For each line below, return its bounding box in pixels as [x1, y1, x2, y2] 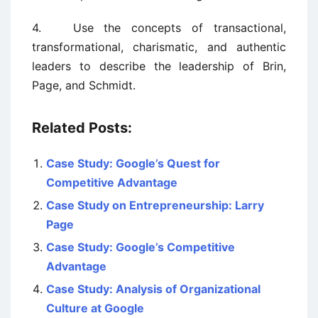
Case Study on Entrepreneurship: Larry [46, 197, 264, 212]
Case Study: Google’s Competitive [46, 239, 235, 254]
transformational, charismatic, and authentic [32, 39, 286, 54]
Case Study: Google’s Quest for [46, 155, 220, 170]
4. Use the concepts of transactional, [32, 20, 286, 35]
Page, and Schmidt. [32, 77, 136, 92]
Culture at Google [46, 300, 144, 315]
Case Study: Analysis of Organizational [46, 281, 261, 296]
